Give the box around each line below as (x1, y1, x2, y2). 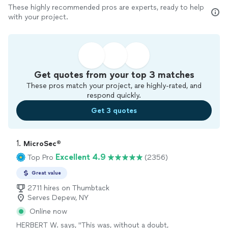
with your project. (8, 13, 68, 21)
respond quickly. (87, 91, 141, 100)
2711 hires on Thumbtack (27, 184, 109, 192)
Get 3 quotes (91, 106, 137, 115)
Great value (32, 169, 61, 176)
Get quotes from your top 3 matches (34, 69, 194, 80)
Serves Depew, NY (27, 193, 89, 202)
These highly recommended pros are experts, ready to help (8, 3, 204, 12)
